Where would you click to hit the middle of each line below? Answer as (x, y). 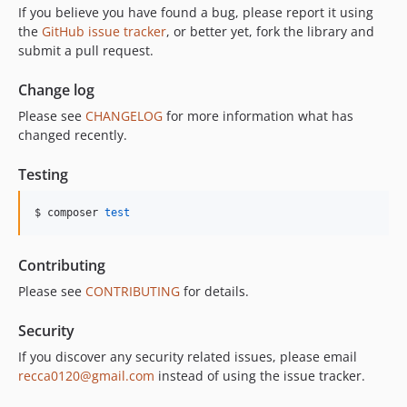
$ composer (69, 212)
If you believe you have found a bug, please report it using (196, 12)
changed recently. (73, 134)
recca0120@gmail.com (86, 375)
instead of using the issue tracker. (260, 375)
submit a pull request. (86, 50)
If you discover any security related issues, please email (188, 356)
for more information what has (258, 115)
